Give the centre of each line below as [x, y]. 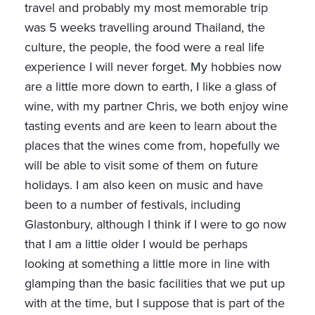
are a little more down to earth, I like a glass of [150, 87]
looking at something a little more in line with [147, 264]
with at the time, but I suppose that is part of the [155, 303]
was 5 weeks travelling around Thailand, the [145, 28]
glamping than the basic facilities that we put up [155, 284]
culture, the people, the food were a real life [144, 47]
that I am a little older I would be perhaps [136, 244]
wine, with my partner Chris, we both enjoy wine [156, 107]
